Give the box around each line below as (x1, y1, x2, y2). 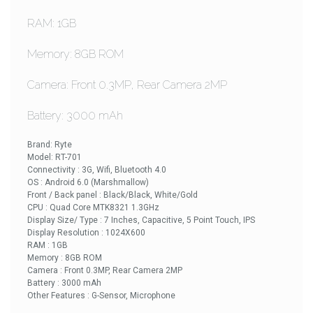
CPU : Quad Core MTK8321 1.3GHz (27, 203, 159, 212)
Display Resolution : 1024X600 (27, 228, 145, 238)
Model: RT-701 (27, 152, 84, 162)
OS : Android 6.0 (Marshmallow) (27, 177, 149, 187)
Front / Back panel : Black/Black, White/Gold (27, 190, 198, 200)
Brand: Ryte (27, 140, 72, 150)
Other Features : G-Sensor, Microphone (27, 291, 175, 300)
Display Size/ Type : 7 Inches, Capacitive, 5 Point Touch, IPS (27, 215, 255, 225)
